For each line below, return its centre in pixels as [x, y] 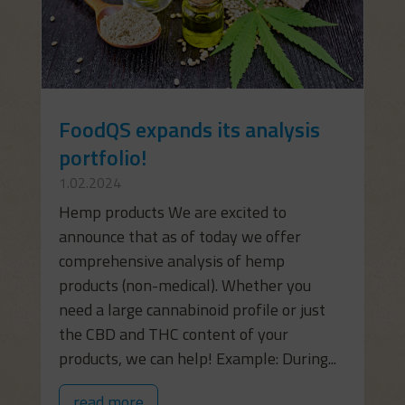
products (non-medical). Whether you [184, 285]
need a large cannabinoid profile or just [192, 309]
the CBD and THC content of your [173, 334]
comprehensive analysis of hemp [171, 260]
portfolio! [102, 157]
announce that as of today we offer [179, 236]
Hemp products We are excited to [172, 212]
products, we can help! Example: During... [197, 358]
